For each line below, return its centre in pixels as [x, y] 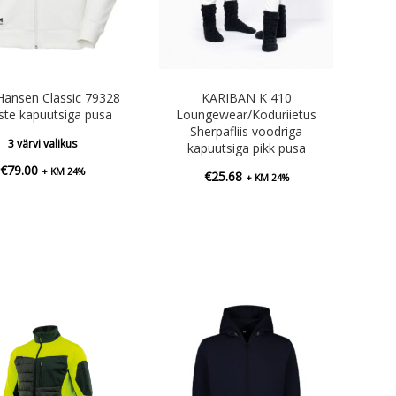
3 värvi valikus [42, 143]
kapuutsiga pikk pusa [246, 148]
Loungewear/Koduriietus [247, 114]
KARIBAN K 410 [246, 97]
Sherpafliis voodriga [247, 131]
